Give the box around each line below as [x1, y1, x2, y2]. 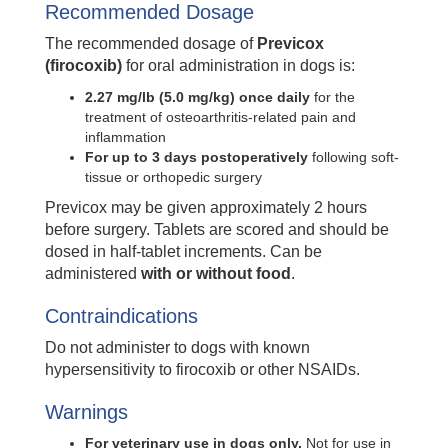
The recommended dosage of [45, 35, 257, 53]
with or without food [141, 265, 291, 283]
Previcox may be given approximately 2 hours [45, 199, 367, 217]
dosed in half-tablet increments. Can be [45, 243, 322, 261]
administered [45, 265, 141, 283]
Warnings [45, 401, 128, 424]
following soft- [308, 149, 399, 166]
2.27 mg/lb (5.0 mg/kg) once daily [85, 89, 310, 106]
